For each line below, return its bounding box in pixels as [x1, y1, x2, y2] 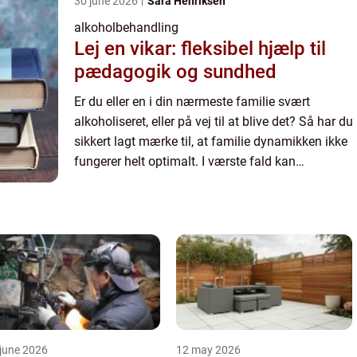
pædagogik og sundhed [74, 60, 277, 83]
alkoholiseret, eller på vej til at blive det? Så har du [74, 113, 353, 129]
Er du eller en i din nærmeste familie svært [74, 93, 310, 109]
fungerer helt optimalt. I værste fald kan [74, 153, 296, 169]
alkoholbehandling [74, 19, 178, 35]
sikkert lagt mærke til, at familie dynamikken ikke [74, 133, 347, 149]
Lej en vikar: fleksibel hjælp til [74, 37, 326, 60]
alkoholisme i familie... [74, 173, 201, 189]
